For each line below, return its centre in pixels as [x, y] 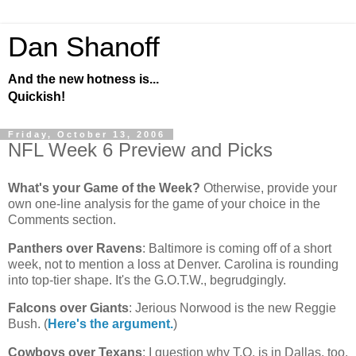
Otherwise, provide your [269, 188]
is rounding [306, 264]
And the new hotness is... [83, 79]
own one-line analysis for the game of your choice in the [164, 203]
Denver [197, 264]
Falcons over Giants [68, 308]
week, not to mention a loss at [93, 264]
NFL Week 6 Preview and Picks [140, 150]
